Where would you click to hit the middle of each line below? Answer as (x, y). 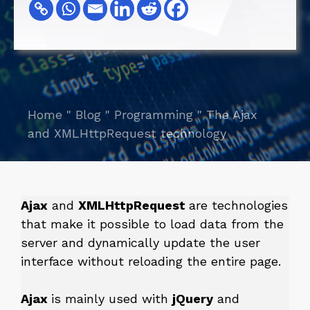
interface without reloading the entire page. (151, 261)
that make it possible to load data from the (152, 224)
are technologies (238, 205)
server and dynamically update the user (140, 243)
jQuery (193, 299)
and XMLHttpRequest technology (127, 133)
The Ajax (232, 115)
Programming (154, 115)
